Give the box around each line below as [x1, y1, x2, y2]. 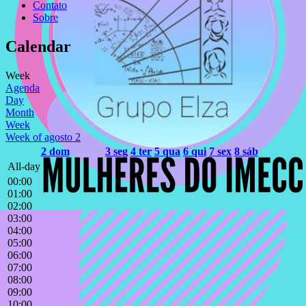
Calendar [5, 37, 71, 55]
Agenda [5, 81, 40, 94]
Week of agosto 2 [5, 130, 81, 143]
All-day [8, 160, 40, 172]
